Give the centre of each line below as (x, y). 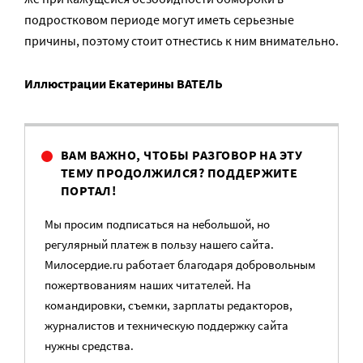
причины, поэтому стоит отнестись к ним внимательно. (181, 40)
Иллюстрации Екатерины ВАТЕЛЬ (124, 83)
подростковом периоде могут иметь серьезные (159, 19)
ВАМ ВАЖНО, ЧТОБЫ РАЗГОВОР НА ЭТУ (182, 154)
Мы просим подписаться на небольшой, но (157, 224)
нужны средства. (89, 345)
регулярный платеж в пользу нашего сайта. (159, 244)
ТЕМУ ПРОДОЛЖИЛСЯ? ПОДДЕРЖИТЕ (179, 172)
